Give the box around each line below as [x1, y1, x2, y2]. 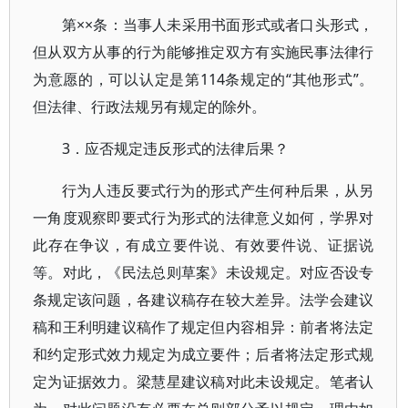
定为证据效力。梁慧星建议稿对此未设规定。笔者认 [33, 372, 374, 392]
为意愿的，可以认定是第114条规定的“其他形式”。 [33, 69, 374, 89]
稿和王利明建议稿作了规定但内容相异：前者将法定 [33, 317, 374, 337]
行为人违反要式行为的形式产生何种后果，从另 [62, 180, 374, 200]
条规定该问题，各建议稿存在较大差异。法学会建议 [33, 290, 374, 310]
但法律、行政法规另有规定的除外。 [33, 97, 266, 117]
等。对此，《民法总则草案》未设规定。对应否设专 [33, 262, 374, 282]
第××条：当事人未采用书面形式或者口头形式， [62, 15, 374, 35]
